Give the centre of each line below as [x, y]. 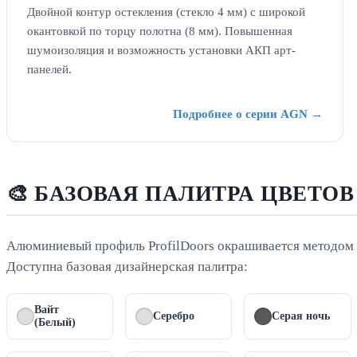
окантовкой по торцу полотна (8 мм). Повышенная [160, 31]
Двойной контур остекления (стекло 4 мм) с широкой [166, 12]
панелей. [49, 69]
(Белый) [55, 323]
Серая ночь [301, 316]
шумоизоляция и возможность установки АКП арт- [161, 50]
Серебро [174, 316]
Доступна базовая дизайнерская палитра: [127, 267]
